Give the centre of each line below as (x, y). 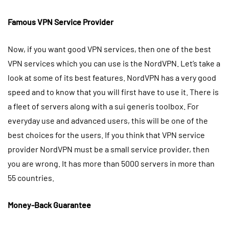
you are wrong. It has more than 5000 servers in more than (111, 164)
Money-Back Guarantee (50, 205)
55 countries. (32, 178)
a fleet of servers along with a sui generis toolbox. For (103, 106)
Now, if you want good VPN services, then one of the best (109, 49)
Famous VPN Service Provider (61, 22)
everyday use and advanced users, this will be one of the (108, 121)
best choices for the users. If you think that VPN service (106, 135)
